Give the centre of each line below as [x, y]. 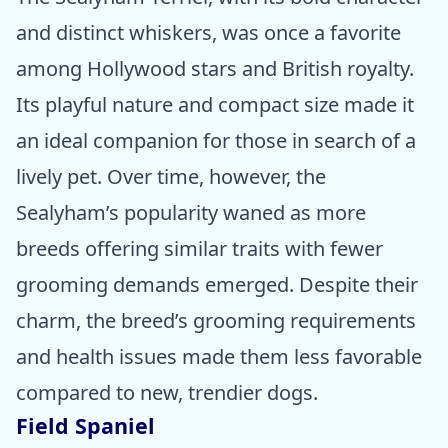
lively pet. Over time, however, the [171, 177]
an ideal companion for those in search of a [216, 141]
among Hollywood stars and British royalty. [215, 69]
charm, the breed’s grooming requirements [216, 321]
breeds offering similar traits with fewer [199, 249]
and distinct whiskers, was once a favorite [208, 33]
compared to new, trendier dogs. [167, 393]
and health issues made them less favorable [219, 357]
